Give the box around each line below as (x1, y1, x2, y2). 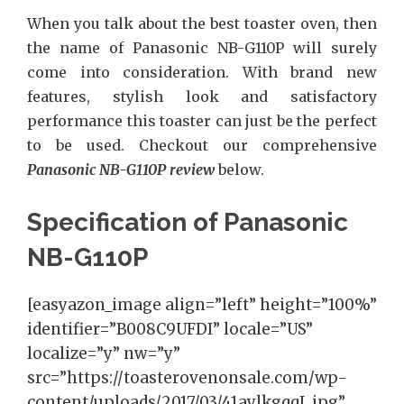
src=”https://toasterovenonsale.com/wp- (27, 368, 347, 388)
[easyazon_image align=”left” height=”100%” (27, 295, 377, 315)
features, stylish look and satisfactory (27, 87, 377, 106)
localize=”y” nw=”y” (27, 344, 180, 363)
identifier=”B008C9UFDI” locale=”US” (27, 319, 313, 339)
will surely (293, 38, 377, 57)
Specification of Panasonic (27, 207, 348, 237)
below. (215, 160, 264, 179)
